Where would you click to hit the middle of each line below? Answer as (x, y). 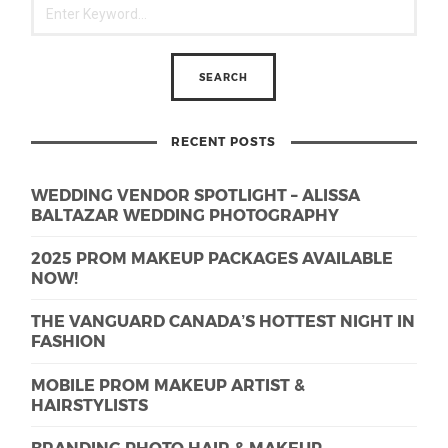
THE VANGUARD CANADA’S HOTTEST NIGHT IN (223, 321)
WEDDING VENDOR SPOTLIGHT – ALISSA (196, 194)
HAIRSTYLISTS (90, 404)
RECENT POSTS (224, 141)
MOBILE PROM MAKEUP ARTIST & (168, 384)
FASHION (69, 341)
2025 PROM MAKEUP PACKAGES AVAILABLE (212, 258)
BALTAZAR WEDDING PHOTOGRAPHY (185, 214)
